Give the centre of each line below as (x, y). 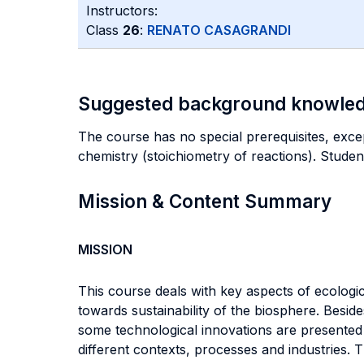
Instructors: (122, 11)
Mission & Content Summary (205, 201)
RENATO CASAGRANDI (219, 30)
